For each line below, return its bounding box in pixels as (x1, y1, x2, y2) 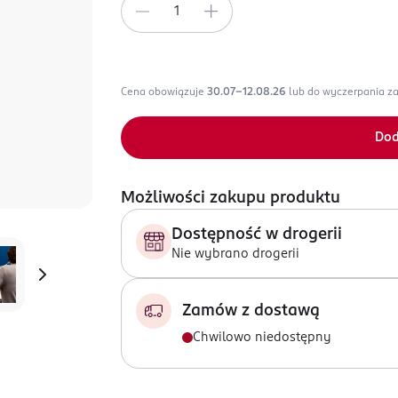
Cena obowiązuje (121, 87, 207, 98)
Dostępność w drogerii (171, 227, 342, 243)
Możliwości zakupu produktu (121, 190, 340, 206)
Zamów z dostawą (182, 303, 320, 319)
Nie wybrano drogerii (171, 248, 299, 260)
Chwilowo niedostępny (193, 331, 331, 344)
